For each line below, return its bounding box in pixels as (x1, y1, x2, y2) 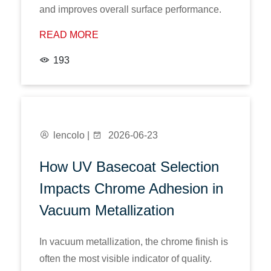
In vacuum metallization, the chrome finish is (39, 237, 228, 247)
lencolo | (53, 130, 92, 140)
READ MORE (39, 30, 99, 40)
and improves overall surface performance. (39, 4, 221, 15)
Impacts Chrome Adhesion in (39, 180, 223, 197)
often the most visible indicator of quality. (39, 253, 212, 264)
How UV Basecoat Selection (39, 158, 219, 175)
